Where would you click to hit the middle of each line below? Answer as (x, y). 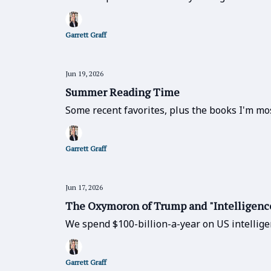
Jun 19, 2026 (84, 73)
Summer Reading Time (122, 92)
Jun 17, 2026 (84, 187)
